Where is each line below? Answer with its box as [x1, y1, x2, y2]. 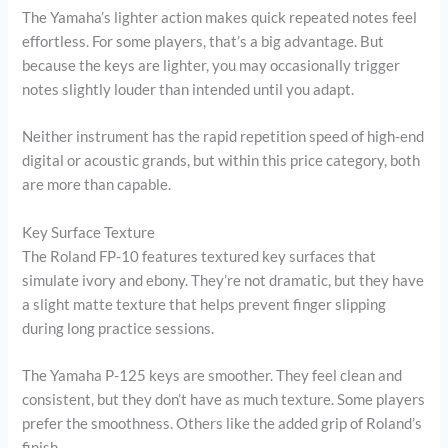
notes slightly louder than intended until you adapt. [22, 80, 355, 98]
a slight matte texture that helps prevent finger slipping [22, 295, 387, 313]
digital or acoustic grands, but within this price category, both [22, 152, 421, 170]
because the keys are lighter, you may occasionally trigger [22, 56, 401, 74]
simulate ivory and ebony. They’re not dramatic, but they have [22, 271, 425, 289]
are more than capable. [22, 176, 172, 194]
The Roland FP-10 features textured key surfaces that [22, 247, 377, 265]
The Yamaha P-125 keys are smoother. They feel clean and [22, 366, 403, 384]
